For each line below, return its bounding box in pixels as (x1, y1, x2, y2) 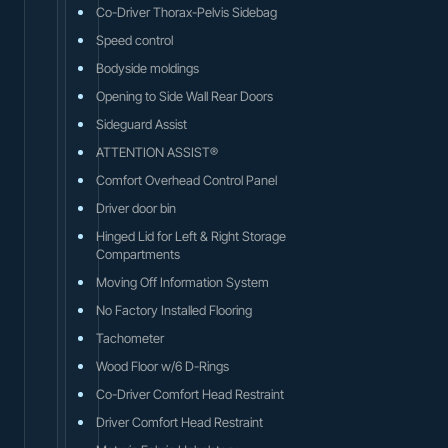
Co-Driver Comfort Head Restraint (96, 385, 284, 402)
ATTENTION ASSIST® (96, 143, 218, 160)
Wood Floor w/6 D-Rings (96, 357, 229, 374)
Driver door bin (96, 199, 176, 216)
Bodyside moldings (96, 59, 199, 76)
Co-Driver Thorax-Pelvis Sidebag (96, 3, 277, 20)
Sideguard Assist (96, 115, 187, 132)
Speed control (96, 31, 173, 48)
